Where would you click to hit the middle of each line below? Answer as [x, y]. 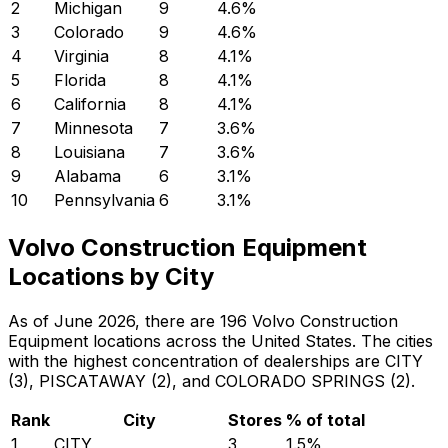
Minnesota [93, 128]
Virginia [81, 56]
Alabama [87, 176]
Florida [80, 80]
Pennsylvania [104, 200]
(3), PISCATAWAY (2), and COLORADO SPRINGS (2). [211, 381]
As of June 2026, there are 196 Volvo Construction [203, 321]
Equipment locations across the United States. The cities [220, 341]
